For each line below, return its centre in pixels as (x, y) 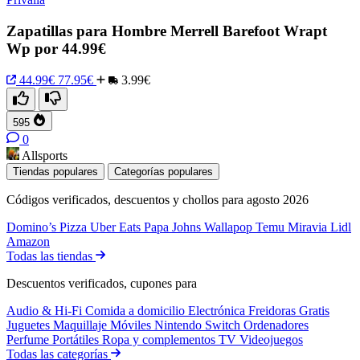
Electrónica (218, 310)
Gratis (314, 310)
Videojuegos (271, 339)
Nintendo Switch (199, 325)
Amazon (28, 241)
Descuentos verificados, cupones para (102, 283)
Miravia (309, 227)
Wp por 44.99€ (56, 49)
